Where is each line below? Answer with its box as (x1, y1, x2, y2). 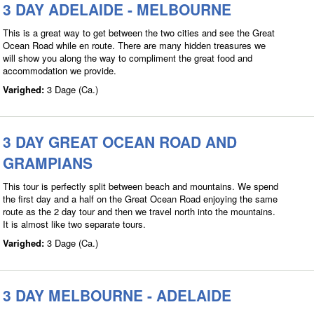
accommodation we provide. (3, 64, 116, 77)
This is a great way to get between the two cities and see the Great (3, 26, 275, 39)
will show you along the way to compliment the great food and (3, 51, 252, 64)
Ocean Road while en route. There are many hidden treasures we (3, 39, 266, 52)
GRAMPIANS (3, 152, 93, 173)
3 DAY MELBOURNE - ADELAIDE (3, 285, 231, 306)
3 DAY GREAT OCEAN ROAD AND (3, 131, 237, 152)
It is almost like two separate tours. (3, 217, 146, 231)
